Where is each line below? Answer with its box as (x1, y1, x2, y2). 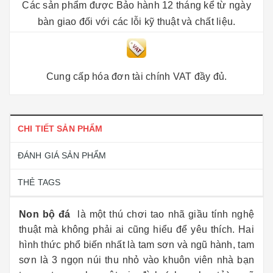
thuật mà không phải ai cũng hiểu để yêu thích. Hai (19, 224, 254, 235)
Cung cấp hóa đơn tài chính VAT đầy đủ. (46, 71, 227, 82)
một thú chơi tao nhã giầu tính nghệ (89, 209, 255, 219)
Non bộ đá (19, 209, 74, 219)
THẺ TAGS (18, 177, 61, 187)
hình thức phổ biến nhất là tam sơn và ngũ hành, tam (19, 239, 254, 250)
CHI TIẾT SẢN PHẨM (18, 124, 103, 133)
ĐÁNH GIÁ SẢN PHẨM (18, 151, 107, 160)
